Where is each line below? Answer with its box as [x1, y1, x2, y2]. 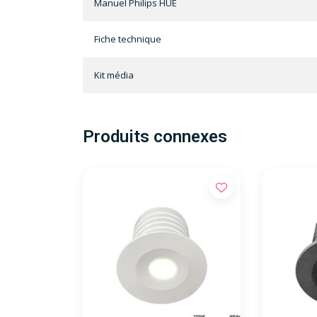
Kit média [94, 69, 134, 82]
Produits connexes [83, 127, 227, 147]
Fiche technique [94, 33, 161, 46]
